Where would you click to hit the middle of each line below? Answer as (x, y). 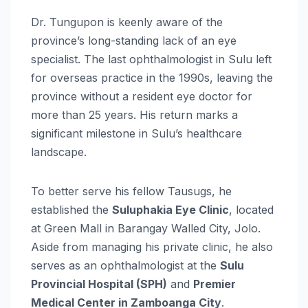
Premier (214, 284)
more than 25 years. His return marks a (134, 114)
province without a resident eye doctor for (142, 96)
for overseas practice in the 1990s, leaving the (152, 77)
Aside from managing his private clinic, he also (152, 246)
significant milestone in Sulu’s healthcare (136, 133)
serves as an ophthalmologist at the (125, 265)
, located (251, 209)
